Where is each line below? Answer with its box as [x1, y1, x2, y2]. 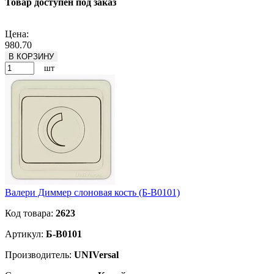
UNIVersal [74, 250, 119, 261]
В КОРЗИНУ [9, 52, 54, 62]
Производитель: [5, 250, 74, 261]
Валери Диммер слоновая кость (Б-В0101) [5, 187, 180, 198]
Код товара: [5, 208, 56, 219]
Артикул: [5, 229, 46, 240]
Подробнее [5, 18, 51, 29]
